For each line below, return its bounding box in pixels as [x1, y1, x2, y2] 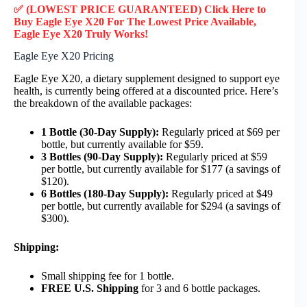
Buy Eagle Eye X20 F [14, 15, 114, 27]
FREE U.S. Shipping [41, 282, 138, 295]
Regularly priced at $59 [163, 151, 267, 163]
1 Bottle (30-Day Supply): [41, 126, 159, 138]
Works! [114, 27, 148, 40]
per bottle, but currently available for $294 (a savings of [41, 200, 280, 212]
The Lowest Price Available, [127, 15, 256, 27]
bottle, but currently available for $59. [41, 138, 204, 151]
